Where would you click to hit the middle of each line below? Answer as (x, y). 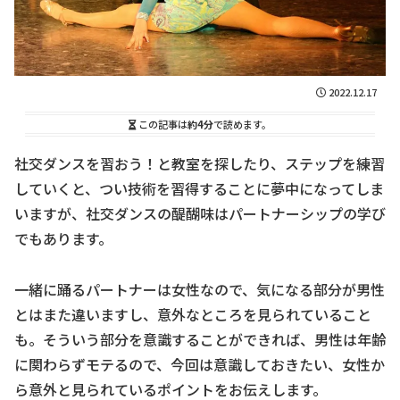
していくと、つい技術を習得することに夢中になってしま (199, 188)
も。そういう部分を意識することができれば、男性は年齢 (200, 339)
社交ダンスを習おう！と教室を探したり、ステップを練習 (200, 163)
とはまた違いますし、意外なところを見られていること (193, 314)
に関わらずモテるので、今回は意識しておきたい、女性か (200, 364)
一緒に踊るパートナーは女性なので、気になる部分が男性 (200, 289)
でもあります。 (63, 238)
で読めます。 (242, 124)
